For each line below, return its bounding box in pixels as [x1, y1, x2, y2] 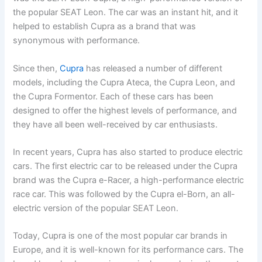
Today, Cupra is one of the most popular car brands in [13, 230, 228, 242]
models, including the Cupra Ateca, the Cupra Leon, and [13, 77, 236, 88]
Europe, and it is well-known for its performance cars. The [13, 244, 244, 256]
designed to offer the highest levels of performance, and [13, 105, 237, 116]
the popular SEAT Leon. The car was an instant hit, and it [13, 7, 239, 18]
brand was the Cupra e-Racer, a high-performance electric [13, 174, 244, 185]
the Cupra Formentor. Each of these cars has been [13, 91, 214, 102]
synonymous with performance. [13, 35, 140, 46]
